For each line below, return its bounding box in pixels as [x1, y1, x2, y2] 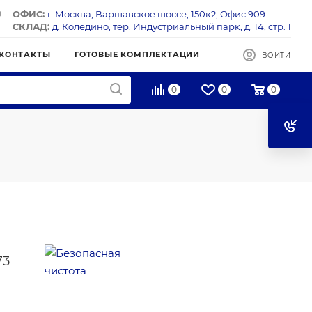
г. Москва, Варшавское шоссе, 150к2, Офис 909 [47, 8, 265, 19]
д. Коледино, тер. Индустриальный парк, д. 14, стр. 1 [52, 21, 291, 32]
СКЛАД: [13, 21, 52, 32]
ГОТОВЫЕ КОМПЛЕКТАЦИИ [75, 49, 200, 59]
